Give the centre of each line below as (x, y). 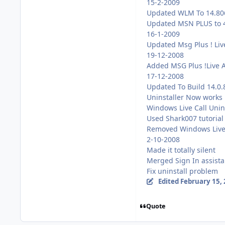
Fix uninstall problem (182, 171)
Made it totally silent (181, 150)
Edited (169, 182)
